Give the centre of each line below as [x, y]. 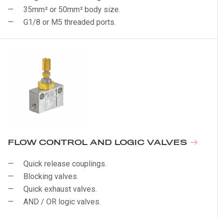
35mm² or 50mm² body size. [72, 9]
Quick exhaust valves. [60, 189]
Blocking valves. [51, 176]
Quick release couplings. [65, 164]
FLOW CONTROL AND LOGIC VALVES [99, 143]
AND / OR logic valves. [62, 202]
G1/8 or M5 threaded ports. [70, 22]
